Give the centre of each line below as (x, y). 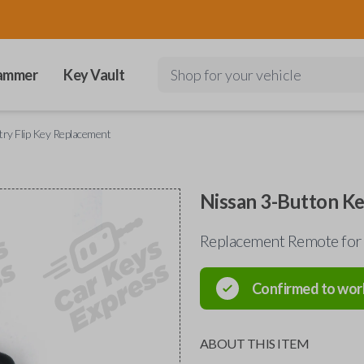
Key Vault (94, 75)
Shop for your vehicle (236, 75)
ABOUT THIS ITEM (254, 343)
